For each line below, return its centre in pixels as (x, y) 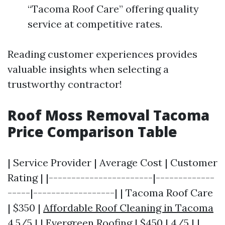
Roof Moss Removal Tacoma (108, 115)
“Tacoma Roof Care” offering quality (113, 9)
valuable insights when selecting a (88, 69)
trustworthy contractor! (65, 84)
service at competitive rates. (95, 24)
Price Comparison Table (92, 132)
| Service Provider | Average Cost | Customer (113, 163)
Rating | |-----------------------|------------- (111, 178)
